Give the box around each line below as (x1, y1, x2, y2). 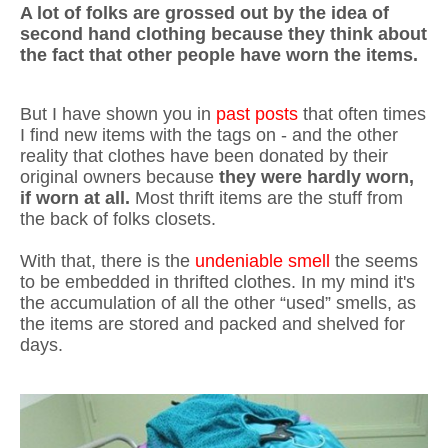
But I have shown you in (20, 104, 216, 124)
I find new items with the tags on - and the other (20, 125, 398, 145)
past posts (216, 104, 298, 124)
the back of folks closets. (20, 209, 216, 229)
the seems (330, 251, 418, 271)
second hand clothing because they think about (20, 24, 427, 44)
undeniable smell (195, 251, 330, 271)
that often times (298, 104, 426, 124)
